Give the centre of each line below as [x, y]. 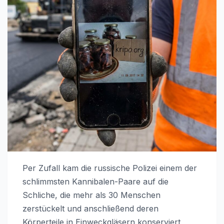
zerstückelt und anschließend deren [90, 208]
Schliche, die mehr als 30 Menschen [91, 195]
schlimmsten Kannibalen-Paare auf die [95, 181]
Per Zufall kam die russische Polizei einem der [110, 168]
